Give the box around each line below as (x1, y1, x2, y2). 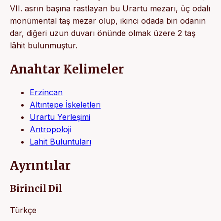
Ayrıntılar (10, 158, 71, 174)
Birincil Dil (10, 183, 62, 195)
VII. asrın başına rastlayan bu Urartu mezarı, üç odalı (10, 3, 210, 13)
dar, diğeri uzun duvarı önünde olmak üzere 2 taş (10, 28, 195, 38)
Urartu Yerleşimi (30, 112, 90, 122)
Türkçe (10, 205, 37, 215)
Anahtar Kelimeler (10, 61, 124, 77)
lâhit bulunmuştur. (10, 40, 77, 50)
